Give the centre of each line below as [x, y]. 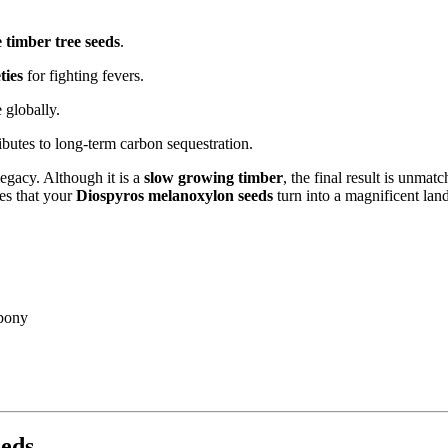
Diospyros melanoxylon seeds [174, 196]
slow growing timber [213, 178]
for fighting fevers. [83, 76]
